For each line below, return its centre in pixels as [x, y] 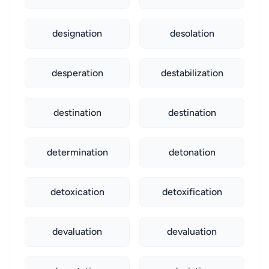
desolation [192, 33]
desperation [77, 73]
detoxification [192, 192]
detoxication [77, 192]
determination [77, 152]
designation [77, 33]
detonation [192, 152]
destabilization [192, 73]
